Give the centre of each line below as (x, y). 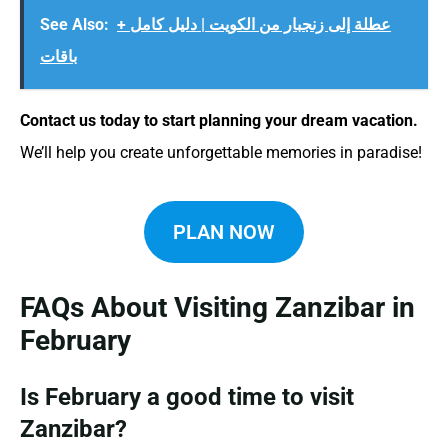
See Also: (74, 24)
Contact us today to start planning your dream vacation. (219, 120)
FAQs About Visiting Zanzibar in (217, 308)
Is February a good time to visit (187, 397)
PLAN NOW (224, 231)
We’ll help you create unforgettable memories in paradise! (221, 152)
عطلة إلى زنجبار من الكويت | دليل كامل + (254, 24)
